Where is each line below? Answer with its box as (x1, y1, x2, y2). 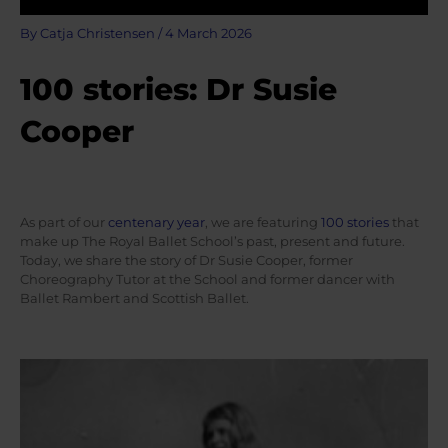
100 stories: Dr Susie (20, 70, 337, 108)
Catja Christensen (40, 26, 158, 42)
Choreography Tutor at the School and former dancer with (20, 271, 395, 287)
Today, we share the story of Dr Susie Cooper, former (20, 252, 353, 268)
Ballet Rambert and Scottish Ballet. (20, 290, 252, 306)
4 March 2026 (165, 26, 252, 42)
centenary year (108, 214, 205, 230)
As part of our (20, 214, 108, 230)
